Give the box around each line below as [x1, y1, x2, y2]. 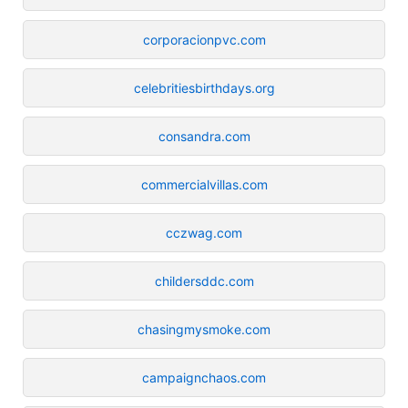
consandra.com [158, 127, 250, 144]
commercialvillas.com [140, 176, 268, 192]
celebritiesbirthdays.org [133, 79, 275, 96]
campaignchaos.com [142, 369, 266, 385]
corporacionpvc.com [142, 31, 266, 47]
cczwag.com [166, 224, 242, 240]
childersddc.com [154, 272, 254, 289]
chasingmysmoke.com [138, 321, 270, 337]
